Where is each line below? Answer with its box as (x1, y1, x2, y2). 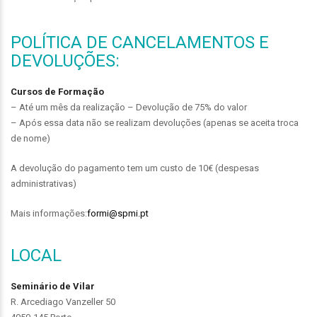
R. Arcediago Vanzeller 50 (11, 296, 115, 307)
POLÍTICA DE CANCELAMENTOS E (11, 32, 269, 52)
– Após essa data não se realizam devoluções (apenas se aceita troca (11, 117, 299, 128)
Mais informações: (11, 207, 87, 219)
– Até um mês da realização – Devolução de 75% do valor (11, 101, 247, 113)
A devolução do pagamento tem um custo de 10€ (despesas (11, 162, 259, 173)
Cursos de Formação (11, 86, 104, 97)
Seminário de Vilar (11, 280, 95, 292)
